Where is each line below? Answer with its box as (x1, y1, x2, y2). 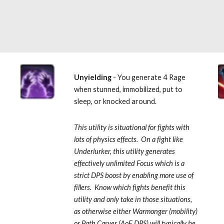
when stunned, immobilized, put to (74, 85, 183, 93)
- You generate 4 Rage (111, 73, 186, 81)
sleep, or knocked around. (74, 97, 160, 105)
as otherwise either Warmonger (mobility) (74, 207, 198, 215)
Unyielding (74, 73, 112, 81)
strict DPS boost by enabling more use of (74, 171, 194, 179)
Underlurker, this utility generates (74, 147, 175, 155)
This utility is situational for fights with (74, 123, 190, 131)
